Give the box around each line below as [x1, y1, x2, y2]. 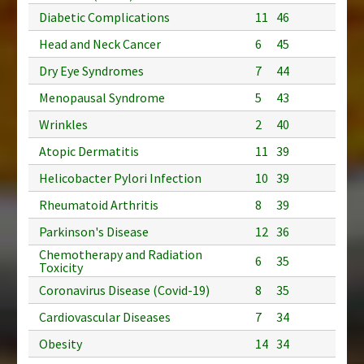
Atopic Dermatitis [39, 142, 139, 159]
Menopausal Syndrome [39, 89, 165, 106]
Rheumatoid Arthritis [39, 196, 158, 213]
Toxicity [39, 258, 83, 275]
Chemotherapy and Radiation [39, 245, 202, 262]
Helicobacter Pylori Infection [39, 169, 201, 186]
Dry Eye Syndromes [39, 62, 144, 79]
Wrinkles [39, 115, 88, 132]
